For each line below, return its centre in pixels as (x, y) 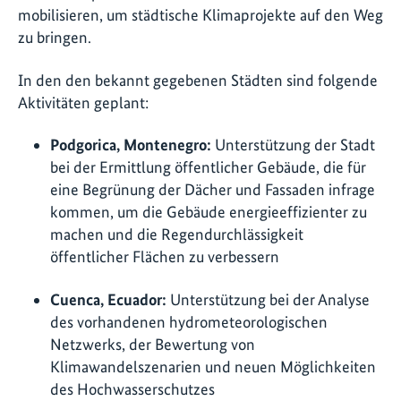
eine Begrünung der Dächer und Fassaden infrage (213, 190)
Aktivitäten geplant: (83, 102)
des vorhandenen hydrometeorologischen (189, 321)
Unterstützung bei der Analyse (268, 299)
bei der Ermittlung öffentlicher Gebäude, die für (208, 167)
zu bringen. (55, 38)
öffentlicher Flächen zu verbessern (165, 257)
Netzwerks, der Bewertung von (153, 344)
